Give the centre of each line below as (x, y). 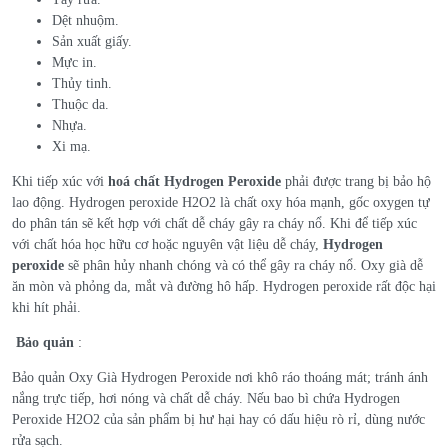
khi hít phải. (46, 307)
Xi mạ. (71, 146)
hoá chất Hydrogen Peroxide (194, 181)
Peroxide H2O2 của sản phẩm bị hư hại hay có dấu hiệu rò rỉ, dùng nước (218, 419)
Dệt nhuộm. (85, 20)
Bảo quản (43, 342)
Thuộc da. (80, 104)
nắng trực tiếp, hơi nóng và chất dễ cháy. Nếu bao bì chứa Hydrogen (206, 398)
